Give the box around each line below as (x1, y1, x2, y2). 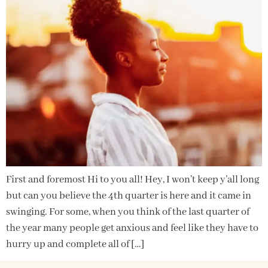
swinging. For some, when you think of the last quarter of (6, 205, 249, 218)
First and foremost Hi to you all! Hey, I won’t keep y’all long (6, 173, 259, 186)
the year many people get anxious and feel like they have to (6, 221, 258, 234)
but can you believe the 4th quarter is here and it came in (6, 189, 251, 202)
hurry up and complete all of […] (6, 237, 144, 251)
